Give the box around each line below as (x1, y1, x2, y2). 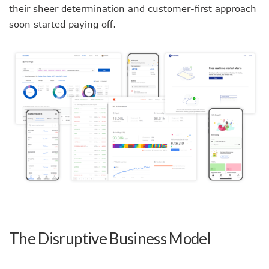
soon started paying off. (9, 18, 116, 29)
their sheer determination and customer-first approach (9, 2, 256, 14)
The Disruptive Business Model (9, 229, 211, 248)
